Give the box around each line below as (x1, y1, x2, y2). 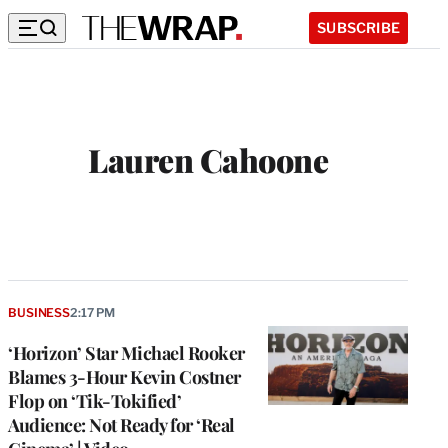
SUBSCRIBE (317, 18, 400, 36)
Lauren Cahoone (88, 138, 328, 182)
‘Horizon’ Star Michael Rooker (8, 340, 245, 365)
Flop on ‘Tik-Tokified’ (8, 388, 181, 413)
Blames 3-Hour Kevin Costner (8, 364, 241, 389)
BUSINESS (8, 304, 70, 320)
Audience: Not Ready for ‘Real (8, 412, 235, 437)
